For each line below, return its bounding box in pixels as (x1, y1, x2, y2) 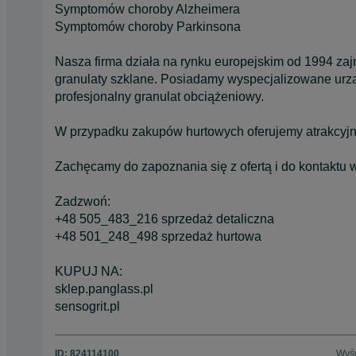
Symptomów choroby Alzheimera (55, 2, 240, 16)
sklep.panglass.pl (55, 281, 153, 296)
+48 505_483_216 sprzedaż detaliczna (55, 211, 274, 226)
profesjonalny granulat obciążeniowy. (55, 89, 264, 103)
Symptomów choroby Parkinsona (55, 19, 241, 33)
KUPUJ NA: (55, 264, 122, 278)
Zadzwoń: (55, 194, 110, 208)
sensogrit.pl (55, 299, 120, 313)
